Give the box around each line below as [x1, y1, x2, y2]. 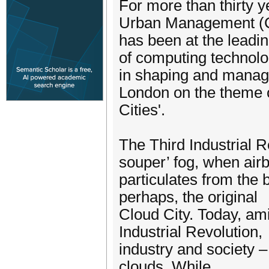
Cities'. [119, 101, 165, 118]
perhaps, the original [119, 189, 258, 205]
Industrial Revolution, [119, 223, 262, 240]
